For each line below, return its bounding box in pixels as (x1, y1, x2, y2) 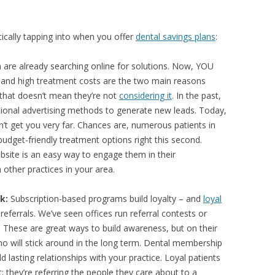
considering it (119, 90, 172, 101)
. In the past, (172, 90, 221, 101)
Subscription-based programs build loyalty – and (8, 193, 203, 204)
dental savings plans (136, 31, 215, 42)
